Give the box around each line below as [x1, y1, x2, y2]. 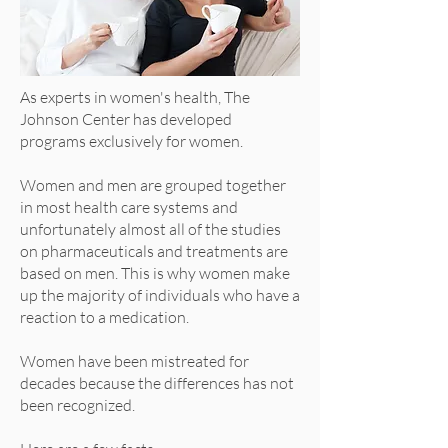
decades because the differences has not [20, 373, 294, 393]
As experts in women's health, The [20, 87, 250, 107]
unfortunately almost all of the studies [20, 219, 281, 239]
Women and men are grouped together [20, 175, 286, 195]
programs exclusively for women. [20, 131, 246, 151]
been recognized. [20, 395, 138, 415]
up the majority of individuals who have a [20, 285, 300, 305]
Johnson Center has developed [20, 109, 232, 129]
